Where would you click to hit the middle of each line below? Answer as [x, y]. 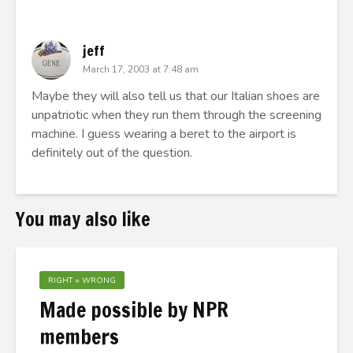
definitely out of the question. [112, 153]
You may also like [83, 219]
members [79, 337]
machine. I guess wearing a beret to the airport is [164, 134]
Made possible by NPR [134, 310]
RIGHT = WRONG [82, 281]
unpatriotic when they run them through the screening [176, 115]
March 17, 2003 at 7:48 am [141, 69]
